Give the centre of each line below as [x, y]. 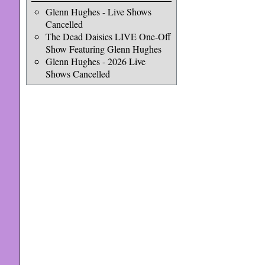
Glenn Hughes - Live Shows [98, 12]
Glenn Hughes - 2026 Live [95, 61]
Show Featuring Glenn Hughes [103, 49]
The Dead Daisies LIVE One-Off [108, 36]
